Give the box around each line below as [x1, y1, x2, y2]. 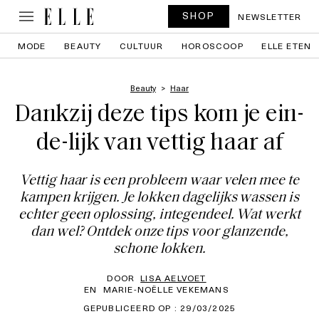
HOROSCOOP [182, 39, 244, 52]
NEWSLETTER [238, 10, 302, 23]
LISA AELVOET [140, 271, 206, 284]
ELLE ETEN [261, 39, 312, 52]
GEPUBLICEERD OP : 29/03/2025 [83, 301, 236, 314]
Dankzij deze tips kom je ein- [15, 103, 304, 127]
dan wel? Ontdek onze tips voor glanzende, [31, 225, 288, 239]
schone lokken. [113, 242, 206, 256]
